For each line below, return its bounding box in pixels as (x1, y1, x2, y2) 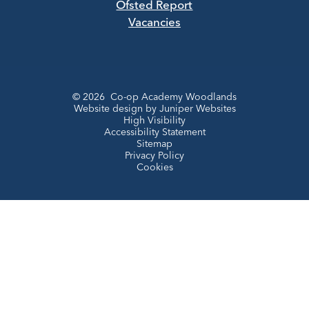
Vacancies (128, 17, 181, 29)
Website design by (73, 104, 159, 114)
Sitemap (137, 139, 172, 149)
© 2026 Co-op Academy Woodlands (72, 92, 237, 102)
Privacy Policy (125, 151, 184, 161)
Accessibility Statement (103, 128, 206, 137)
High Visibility (123, 116, 186, 126)
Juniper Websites (159, 104, 236, 114)
